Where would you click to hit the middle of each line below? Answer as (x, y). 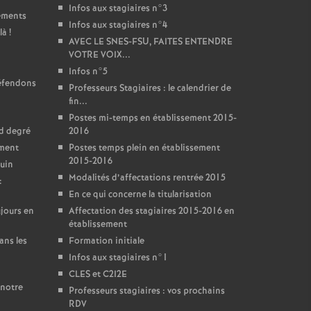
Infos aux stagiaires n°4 (118, 25)
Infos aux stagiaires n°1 (118, 258)
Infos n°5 (88, 72)
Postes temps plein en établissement (144, 148)
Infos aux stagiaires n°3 (118, 9)
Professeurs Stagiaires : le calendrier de (150, 89)
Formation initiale (106, 241)
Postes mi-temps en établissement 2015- (152, 118)
